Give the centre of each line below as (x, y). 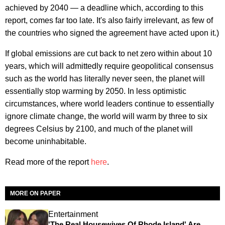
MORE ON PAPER (35, 193)
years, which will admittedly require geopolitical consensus (109, 66)
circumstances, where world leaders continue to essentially (109, 103)
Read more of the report (48, 162)
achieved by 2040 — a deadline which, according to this (104, 8)
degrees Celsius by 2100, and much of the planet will (99, 129)
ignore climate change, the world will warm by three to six (106, 116)
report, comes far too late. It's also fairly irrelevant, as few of (109, 20)
